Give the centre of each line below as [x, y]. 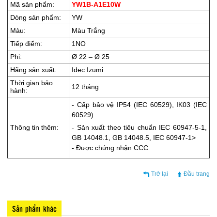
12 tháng [85, 86]
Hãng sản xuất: [33, 70]
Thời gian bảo [31, 83]
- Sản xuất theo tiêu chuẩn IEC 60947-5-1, [139, 127]
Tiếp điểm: [26, 43]
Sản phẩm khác [34, 208]
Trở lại [160, 174]
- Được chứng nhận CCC [110, 147]
